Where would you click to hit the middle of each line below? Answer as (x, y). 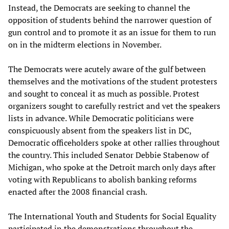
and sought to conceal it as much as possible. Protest (104, 94)
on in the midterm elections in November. (85, 45)
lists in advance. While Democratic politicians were (101, 118)
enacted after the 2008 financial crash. (78, 192)
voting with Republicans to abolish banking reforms (102, 180)
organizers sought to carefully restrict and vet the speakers (114, 106)
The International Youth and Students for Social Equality (112, 216)
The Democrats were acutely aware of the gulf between (107, 69)
